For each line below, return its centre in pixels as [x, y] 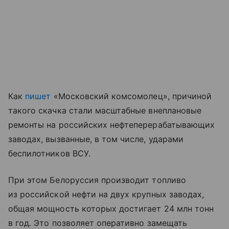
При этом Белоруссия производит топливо [97, 180]
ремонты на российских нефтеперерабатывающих [112, 124]
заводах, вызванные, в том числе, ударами [96, 139]
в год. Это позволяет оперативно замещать [98, 223]
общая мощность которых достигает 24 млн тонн [111, 208]
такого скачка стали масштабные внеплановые [105, 110]
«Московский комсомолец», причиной [131, 96]
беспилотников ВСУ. [49, 153]
